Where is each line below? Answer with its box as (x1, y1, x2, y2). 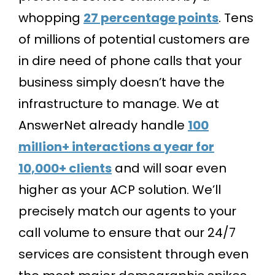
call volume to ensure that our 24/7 (18, 223, 236, 241)
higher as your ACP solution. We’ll (18, 180, 221, 198)
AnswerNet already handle (18, 116, 188, 134)
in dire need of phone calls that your (18, 52, 242, 69)
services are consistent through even (18, 245, 249, 263)
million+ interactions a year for (18, 137, 214, 155)
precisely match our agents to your (18, 202, 236, 220)
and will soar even (112, 159, 227, 177)
